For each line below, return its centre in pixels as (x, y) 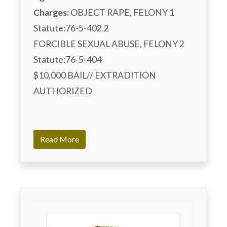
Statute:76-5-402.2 (71, 28)
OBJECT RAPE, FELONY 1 (122, 12)
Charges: (51, 12)
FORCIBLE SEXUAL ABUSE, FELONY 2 (109, 44)
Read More (60, 139)
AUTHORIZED (63, 91)
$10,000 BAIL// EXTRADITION (95, 75)
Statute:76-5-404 (68, 59)
